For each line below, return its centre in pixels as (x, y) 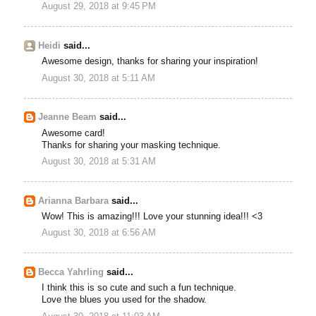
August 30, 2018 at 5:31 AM (99, 162)
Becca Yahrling (71, 273)
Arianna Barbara (74, 201)
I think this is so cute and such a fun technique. (139, 288)
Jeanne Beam (68, 117)
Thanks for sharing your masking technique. (132, 145)
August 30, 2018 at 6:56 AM (99, 233)
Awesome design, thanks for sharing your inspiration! (150, 62)
